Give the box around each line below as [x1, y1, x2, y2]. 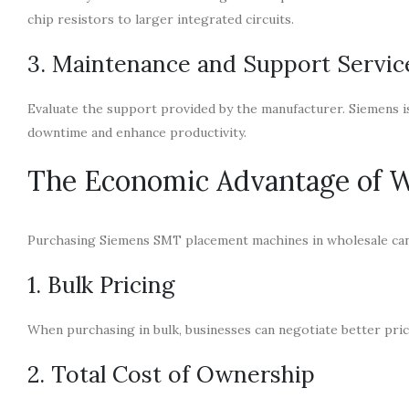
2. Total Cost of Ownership [27, 359, 315, 389]
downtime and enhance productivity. [27, 123, 246, 141]
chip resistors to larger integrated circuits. [27, 10, 294, 27]
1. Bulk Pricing [27, 269, 174, 299]
